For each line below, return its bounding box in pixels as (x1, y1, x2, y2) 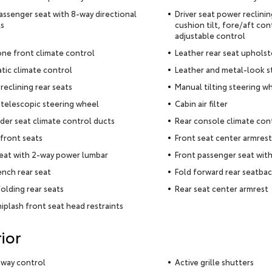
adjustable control (174, 30, 245, 41)
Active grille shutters (174, 256, 254, 268)
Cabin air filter (174, 98, 228, 109)
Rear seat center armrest (174, 183, 268, 194)
